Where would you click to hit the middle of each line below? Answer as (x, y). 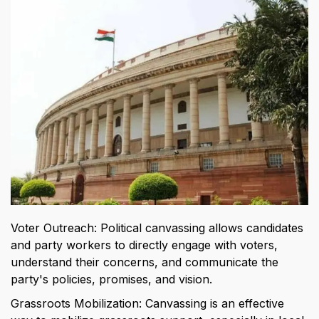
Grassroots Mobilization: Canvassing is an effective (148, 303)
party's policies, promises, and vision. (112, 279)
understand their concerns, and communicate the (145, 262)
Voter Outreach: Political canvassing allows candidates (157, 228)
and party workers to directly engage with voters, (145, 245)
